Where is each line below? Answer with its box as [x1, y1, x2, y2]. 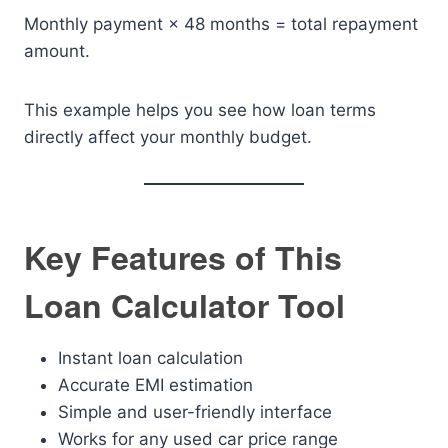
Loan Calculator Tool [24, 282, 345, 328]
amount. [24, 41, 90, 61]
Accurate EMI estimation [58, 375, 253, 395]
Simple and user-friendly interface [58, 402, 332, 422]
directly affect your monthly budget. [24, 127, 312, 147]
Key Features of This [24, 234, 342, 280]
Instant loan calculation [58, 348, 243, 368]
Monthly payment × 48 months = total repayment [24, 14, 418, 34]
